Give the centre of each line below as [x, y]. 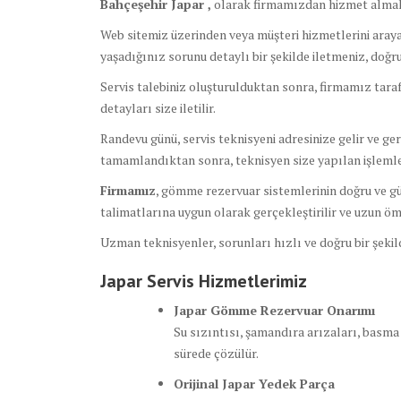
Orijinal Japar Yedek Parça [254, 384]
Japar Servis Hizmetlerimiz [204, 282]
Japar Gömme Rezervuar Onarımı [274, 311]
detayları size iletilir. [158, 108]
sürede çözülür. [216, 354]
